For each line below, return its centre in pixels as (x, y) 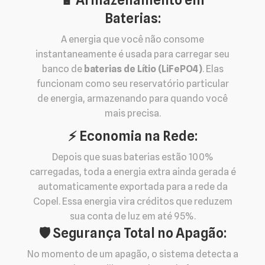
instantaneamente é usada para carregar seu (132, 54)
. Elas (213, 69)
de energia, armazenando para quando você (132, 98)
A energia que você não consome (132, 39)
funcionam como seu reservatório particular (132, 83)
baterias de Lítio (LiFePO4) (143, 69)
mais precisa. (132, 113)
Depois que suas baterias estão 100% (132, 157)
